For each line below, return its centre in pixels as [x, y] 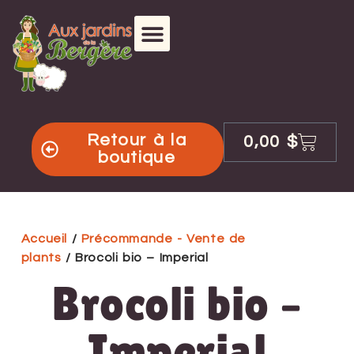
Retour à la [136, 140]
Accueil [44, 239]
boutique [136, 158]
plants [41, 258]
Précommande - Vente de [164, 239]
